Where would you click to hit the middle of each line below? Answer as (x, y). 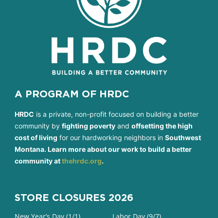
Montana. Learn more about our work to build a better (103, 149)
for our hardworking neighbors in (111, 138)
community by (38, 126)
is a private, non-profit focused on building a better (116, 114)
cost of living (36, 138)
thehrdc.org (82, 161)
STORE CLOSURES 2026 (74, 197)
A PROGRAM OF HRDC (72, 94)
